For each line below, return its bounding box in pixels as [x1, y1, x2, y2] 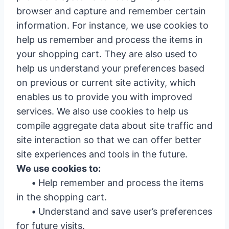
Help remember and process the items [36, 177, 203, 188]
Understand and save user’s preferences [36, 206, 212, 217]
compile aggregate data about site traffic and [16, 120, 213, 131]
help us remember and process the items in [16, 34, 203, 45]
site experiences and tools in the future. [16, 149, 188, 159]
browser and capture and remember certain [16, 6, 206, 16]
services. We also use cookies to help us [16, 106, 188, 117]
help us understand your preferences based [16, 63, 204, 74]
